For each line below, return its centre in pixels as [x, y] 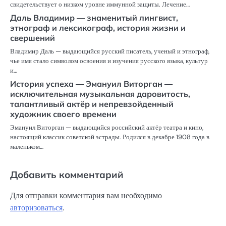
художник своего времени [63, 114]
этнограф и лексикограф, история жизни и [98, 28]
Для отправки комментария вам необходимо [86, 196]
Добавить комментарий [67, 175]
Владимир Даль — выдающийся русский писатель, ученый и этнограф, [110, 51]
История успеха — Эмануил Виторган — [91, 84]
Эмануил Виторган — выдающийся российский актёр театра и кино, [107, 128]
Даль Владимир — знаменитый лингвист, [94, 18]
